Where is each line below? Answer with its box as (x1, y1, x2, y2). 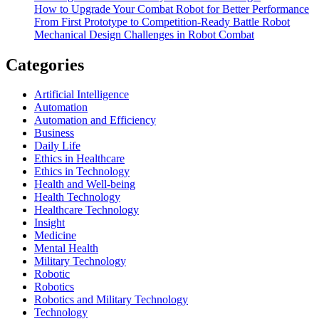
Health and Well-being (34, 178, 135, 191)
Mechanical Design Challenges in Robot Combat (34, 28, 254, 41)
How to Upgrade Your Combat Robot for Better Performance (34, 2, 309, 15)
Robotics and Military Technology (34, 293, 188, 306)
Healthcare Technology (34, 204, 139, 216)
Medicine (34, 229, 76, 242)
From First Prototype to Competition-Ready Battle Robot (34, 15, 290, 28)
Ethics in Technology (34, 165, 130, 178)
